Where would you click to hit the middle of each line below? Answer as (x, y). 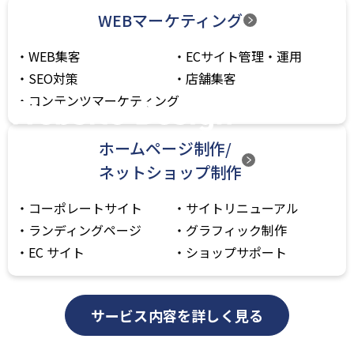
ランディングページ (85, 230)
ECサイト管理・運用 (244, 56)
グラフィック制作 (236, 230)
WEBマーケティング (170, 20)
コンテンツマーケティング (104, 100)
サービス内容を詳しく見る (177, 315)
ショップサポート (236, 252)
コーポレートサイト (85, 207)
